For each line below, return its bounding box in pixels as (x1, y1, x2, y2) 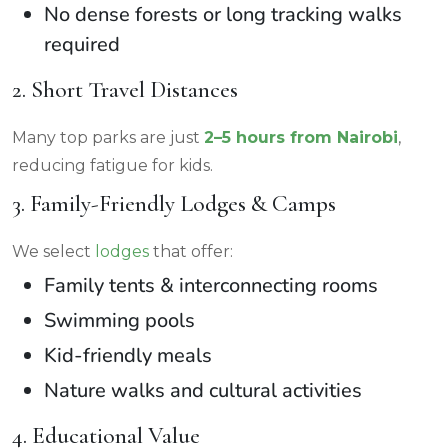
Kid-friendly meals (44, 341, 212, 369)
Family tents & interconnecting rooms (44, 271, 378, 299)
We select (12, 241, 95, 261)
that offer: (149, 241, 233, 261)
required (44, 30, 120, 58)
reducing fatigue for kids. (12, 155, 213, 175)
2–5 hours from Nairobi (204, 127, 398, 147)
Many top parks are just (12, 127, 204, 147)
